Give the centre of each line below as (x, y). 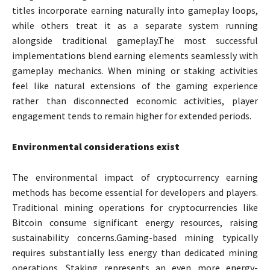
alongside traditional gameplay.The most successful (135, 41)
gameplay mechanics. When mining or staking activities (135, 71)
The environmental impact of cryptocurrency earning (135, 177)
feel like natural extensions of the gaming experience (135, 86)
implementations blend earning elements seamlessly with (135, 56)
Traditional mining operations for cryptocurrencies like (135, 208)
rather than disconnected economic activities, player (135, 101)
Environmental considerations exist (96, 147)
